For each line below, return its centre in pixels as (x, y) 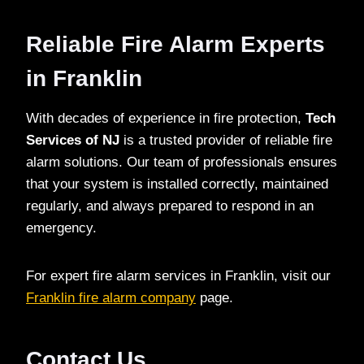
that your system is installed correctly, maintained (177, 184)
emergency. (61, 228)
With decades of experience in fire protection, (166, 119)
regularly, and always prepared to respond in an (170, 206)
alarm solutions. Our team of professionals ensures (182, 162)
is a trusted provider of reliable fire (226, 141)
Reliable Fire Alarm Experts (175, 45)
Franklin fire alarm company (111, 298)
